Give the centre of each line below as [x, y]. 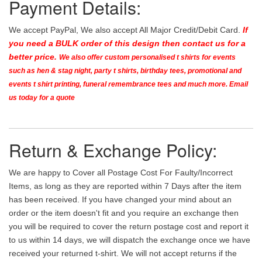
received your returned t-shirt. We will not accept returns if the [123, 253]
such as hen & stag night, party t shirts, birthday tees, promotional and [125, 70]
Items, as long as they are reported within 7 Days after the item [125, 186]
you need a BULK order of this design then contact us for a [127, 43]
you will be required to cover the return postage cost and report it [129, 226]
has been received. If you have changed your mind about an [120, 199]
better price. [34, 56]
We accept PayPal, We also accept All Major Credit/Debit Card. [126, 30]
